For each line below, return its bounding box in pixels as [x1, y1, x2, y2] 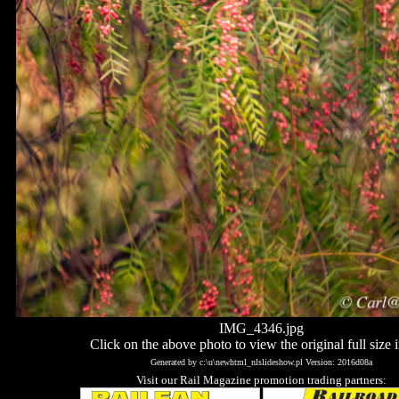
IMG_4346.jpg [218, 320, 304, 336]
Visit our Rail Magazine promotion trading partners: [135, 372, 387, 387]
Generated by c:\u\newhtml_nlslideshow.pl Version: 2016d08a [150, 356, 372, 367]
